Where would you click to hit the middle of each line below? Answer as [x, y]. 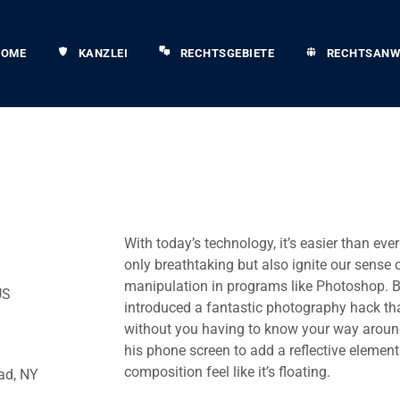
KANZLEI [103, 53]
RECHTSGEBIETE [227, 53]
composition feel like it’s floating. [227, 372]
